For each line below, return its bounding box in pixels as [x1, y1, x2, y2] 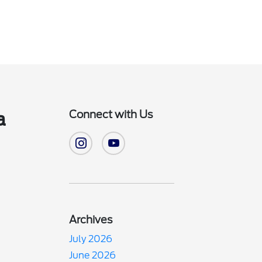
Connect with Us [69, 108, 153, 120]
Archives [69, 213, 113, 226]
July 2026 [69, 233, 113, 244]
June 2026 [69, 250, 116, 261]
